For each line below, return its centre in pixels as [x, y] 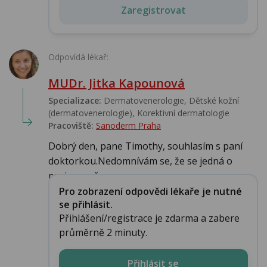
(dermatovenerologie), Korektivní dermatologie [139, 113]
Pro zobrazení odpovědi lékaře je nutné [150, 191]
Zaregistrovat [153, 10]
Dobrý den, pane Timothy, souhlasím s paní [145, 146]
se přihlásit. [86, 204]
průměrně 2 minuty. [103, 232]
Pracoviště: [71, 126]
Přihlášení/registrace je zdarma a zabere [149, 218]
